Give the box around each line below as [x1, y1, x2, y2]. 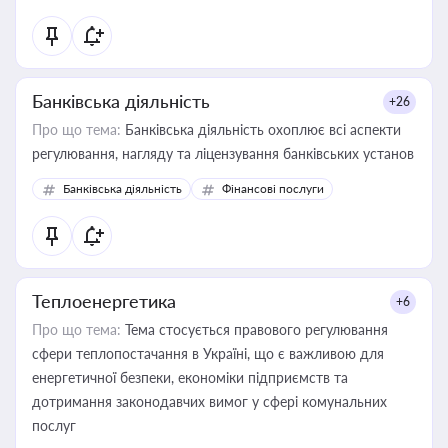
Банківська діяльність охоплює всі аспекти [121, 121, 401, 138]
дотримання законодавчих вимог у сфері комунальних [32, 393, 387, 410]
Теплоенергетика [32, 290, 176, 312]
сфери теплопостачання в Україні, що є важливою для [32, 345, 384, 362]
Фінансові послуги [222, 181, 324, 196]
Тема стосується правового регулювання [121, 321, 388, 338]
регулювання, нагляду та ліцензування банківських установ [32, 145, 414, 162]
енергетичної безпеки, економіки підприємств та [32, 369, 348, 386]
